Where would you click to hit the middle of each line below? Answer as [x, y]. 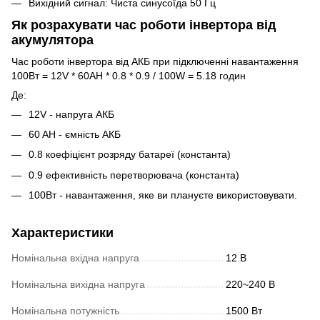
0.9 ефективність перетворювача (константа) [134, 175]
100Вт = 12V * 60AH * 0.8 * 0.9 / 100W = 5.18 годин [129, 75]
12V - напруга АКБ [71, 114]
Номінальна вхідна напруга [75, 258]
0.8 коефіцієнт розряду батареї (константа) [130, 155]
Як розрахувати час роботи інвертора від [144, 25]
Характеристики [62, 233]
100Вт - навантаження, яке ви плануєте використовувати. [163, 195]
